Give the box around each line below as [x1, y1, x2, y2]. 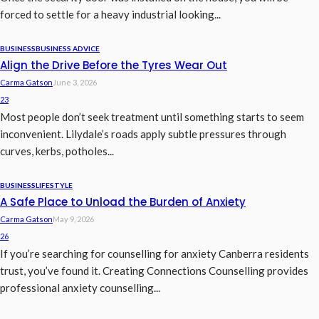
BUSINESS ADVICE [36, 44, 100, 53]
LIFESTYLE [36, 181, 73, 190]
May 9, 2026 [53, 214, 94, 224]
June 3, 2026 [53, 78, 97, 88]
